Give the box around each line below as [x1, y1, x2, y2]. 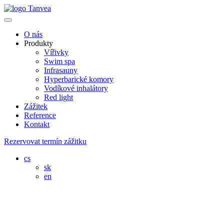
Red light [44, 93, 73, 101]
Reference [24, 111, 56, 119]
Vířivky [44, 48, 68, 56]
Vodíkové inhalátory [44, 84, 108, 92]
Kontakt [24, 120, 49, 128]
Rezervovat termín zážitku [4, 137, 86, 145]
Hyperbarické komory [44, 75, 113, 83]
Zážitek [24, 102, 47, 110]
